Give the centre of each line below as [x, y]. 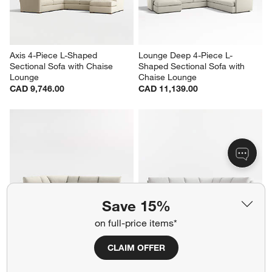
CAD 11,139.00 [168, 194]
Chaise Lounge [168, 182]
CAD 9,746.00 [37, 194]
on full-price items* [136, 223]
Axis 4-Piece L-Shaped [55, 161]
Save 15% [136, 206]
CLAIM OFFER [136, 248]
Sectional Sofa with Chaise [63, 172]
